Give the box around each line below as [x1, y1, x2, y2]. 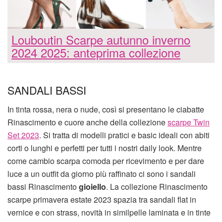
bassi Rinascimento [7, 180, 79, 192]
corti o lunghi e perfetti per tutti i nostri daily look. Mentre [7, 142, 202, 154]
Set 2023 [7, 129, 39, 141]
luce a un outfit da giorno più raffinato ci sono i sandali [7, 167, 196, 179]
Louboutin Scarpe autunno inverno [11, 30, 191, 48]
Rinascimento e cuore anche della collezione [7, 116, 167, 128]
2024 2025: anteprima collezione [11, 43, 181, 61]
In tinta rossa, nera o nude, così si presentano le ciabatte [7, 103, 204, 115]
